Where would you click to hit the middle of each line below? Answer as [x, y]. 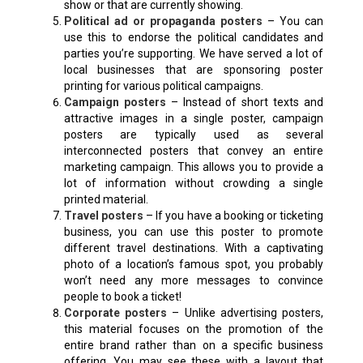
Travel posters [103, 216]
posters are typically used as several [194, 135]
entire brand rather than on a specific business [194, 346]
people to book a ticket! [122, 297]
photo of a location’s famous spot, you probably [194, 265]
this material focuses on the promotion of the [194, 329]
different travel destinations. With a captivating [194, 248]
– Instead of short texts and [245, 102]
